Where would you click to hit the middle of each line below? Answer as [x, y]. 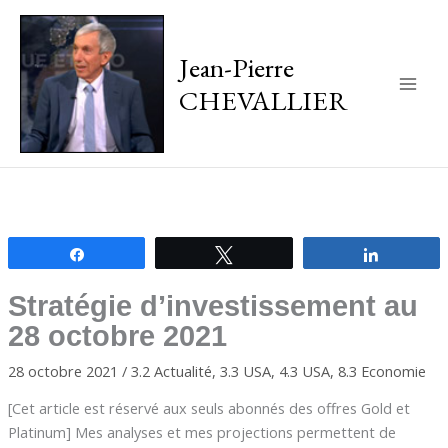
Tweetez [270, 253]
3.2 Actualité [171, 370]
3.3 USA [245, 370]
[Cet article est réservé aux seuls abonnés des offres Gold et [208, 408]
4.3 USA [304, 370]
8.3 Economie [381, 370]
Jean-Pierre [236, 66]
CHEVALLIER [263, 99]
